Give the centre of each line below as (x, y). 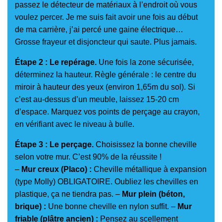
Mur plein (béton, (153, 194)
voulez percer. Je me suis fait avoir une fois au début (106, 17)
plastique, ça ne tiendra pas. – (68, 194)
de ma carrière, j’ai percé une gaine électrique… (99, 29)
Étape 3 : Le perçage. (54, 144)
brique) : (30, 206)
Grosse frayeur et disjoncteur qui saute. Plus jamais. (106, 42)
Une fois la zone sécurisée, (145, 62)
